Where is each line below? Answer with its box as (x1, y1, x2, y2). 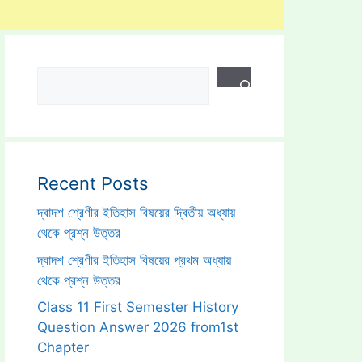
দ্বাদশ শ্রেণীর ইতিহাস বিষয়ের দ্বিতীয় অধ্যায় (37, 204, 235, 221)
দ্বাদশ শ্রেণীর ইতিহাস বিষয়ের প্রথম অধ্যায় (37, 251, 231, 268)
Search (36, 68, 82, 84)
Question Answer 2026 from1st (37, 319, 238, 335)
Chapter (37, 339, 89, 356)
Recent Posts (37, 173, 149, 194)
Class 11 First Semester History (37, 299, 238, 315)
